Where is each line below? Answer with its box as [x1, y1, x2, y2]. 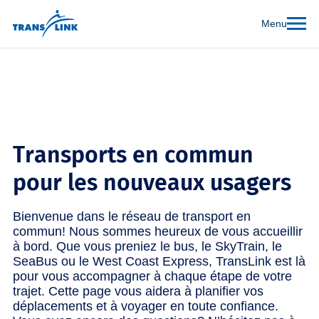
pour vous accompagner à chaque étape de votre [13, 268, 292, 283]
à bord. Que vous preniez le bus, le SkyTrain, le [13, 239, 282, 253]
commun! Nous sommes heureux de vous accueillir [13, 224, 303, 239]
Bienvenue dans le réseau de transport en [13, 209, 251, 224]
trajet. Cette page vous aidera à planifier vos [13, 283, 263, 298]
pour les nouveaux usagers [13, 168, 291, 196]
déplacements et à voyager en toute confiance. [13, 298, 278, 313]
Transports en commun [13, 140, 253, 168]
